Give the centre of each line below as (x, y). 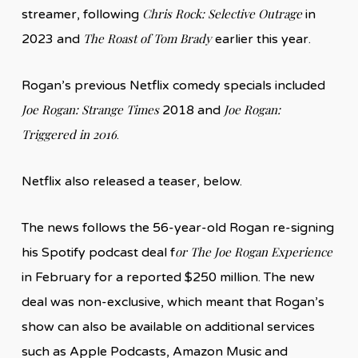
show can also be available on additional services (168, 326)
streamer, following (82, 14)
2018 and (191, 110)
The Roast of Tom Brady (147, 38)
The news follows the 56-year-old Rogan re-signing (177, 227)
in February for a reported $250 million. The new (168, 277)
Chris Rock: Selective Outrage (222, 13)
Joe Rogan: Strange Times (90, 109)
